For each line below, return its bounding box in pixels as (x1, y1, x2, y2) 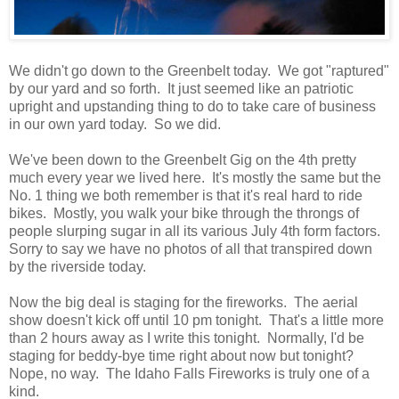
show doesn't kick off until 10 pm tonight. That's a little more (9, 313, 384, 329)
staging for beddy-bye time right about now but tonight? (9, 348, 357, 364)
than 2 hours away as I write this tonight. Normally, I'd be (9, 330, 364, 346)
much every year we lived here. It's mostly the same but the (9, 170, 381, 186)
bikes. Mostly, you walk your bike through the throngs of (9, 206, 359, 222)
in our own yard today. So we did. (9, 117, 221, 133)
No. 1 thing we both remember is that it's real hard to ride (9, 188, 362, 204)
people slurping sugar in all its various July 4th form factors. (9, 224, 384, 240)
